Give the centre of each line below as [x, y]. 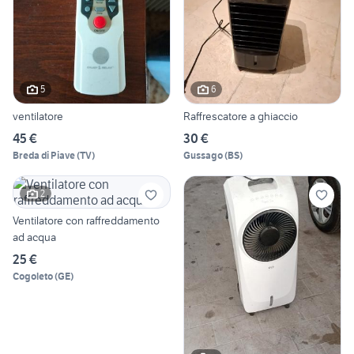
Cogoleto [33, 276]
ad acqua [34, 237]
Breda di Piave [44, 155]
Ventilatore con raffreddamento [86, 220]
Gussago [203, 155]
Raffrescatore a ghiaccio [241, 116]
